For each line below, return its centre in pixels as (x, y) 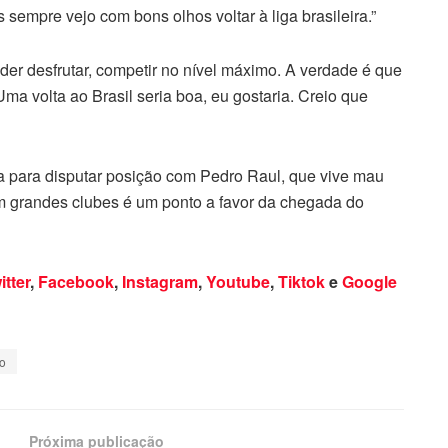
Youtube (238, 281)
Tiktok (301, 281)
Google (369, 281)
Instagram (160, 281)
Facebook (76, 281)
